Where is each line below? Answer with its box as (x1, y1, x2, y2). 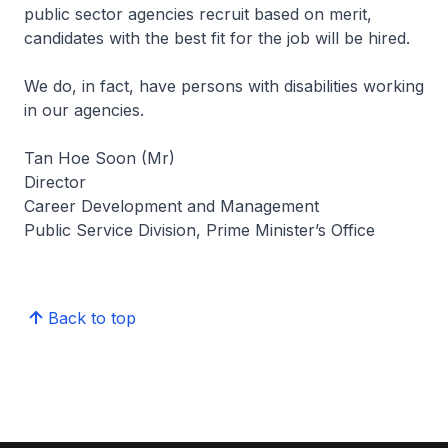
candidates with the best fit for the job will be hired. (24, 28, 410, 48)
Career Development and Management (24, 196, 319, 216)
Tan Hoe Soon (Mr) (24, 148, 175, 168)
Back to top (48, 308, 136, 328)
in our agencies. (24, 100, 144, 120)
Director (24, 172, 86, 192)
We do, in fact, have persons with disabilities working (24, 76, 424, 96)
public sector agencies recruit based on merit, (24, 4, 372, 24)
